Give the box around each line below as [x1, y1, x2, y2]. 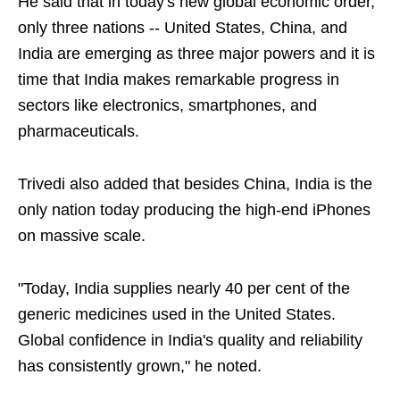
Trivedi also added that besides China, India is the [18, 175, 372, 193]
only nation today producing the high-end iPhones [18, 201, 371, 219]
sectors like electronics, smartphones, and [18, 96, 317, 114]
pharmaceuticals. [18, 122, 139, 140]
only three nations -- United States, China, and [18, 19, 347, 37]
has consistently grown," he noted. [18, 357, 262, 375]
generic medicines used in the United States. [18, 305, 336, 323]
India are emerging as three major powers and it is [18, 45, 375, 62]
